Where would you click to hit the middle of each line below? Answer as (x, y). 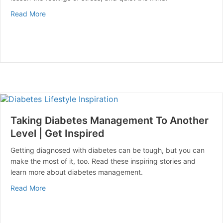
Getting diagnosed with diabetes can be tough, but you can (108, 150)
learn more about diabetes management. (77, 172)
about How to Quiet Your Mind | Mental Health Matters (133, 13)
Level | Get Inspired (57, 133)
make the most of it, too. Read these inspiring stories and (103, 161)
